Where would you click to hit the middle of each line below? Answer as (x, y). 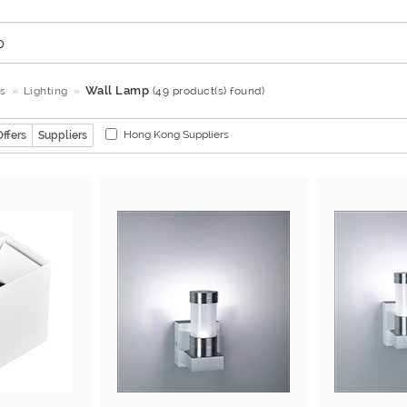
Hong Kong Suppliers (176, 135)
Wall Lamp (117, 90)
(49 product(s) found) (208, 91)
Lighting (45, 91)
